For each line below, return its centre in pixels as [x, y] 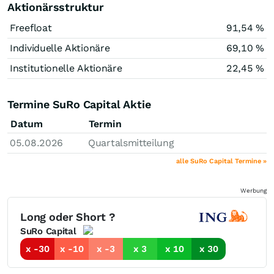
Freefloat [31, 28]
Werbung [254, 190]
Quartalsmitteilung [131, 143]
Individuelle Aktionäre [60, 48]
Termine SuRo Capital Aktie [79, 104]
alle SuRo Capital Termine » [221, 161]
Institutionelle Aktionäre [66, 68]
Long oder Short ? [68, 217]
